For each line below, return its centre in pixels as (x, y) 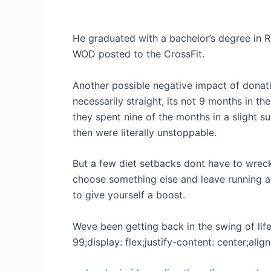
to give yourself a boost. (129, 195)
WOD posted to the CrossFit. (139, 54)
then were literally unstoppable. (145, 132)
